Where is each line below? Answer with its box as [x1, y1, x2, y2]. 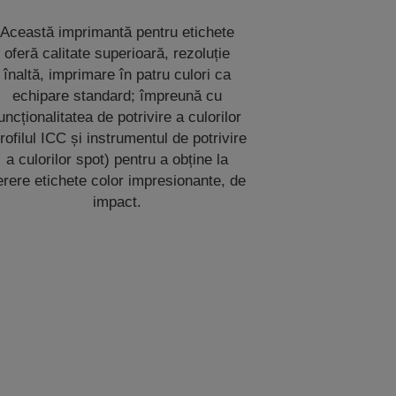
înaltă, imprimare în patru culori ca [3, 66, 231, 83]
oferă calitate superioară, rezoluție [4, 45, 230, 62]
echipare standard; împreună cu [11, 88, 222, 104]
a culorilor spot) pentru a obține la [5, 151, 228, 168]
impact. [92, 194, 141, 210]
